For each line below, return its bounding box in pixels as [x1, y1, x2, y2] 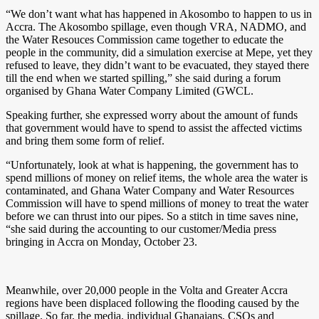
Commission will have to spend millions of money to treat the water [6, 197, 308, 209]
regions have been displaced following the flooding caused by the [6, 296, 299, 309]
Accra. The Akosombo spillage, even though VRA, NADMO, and [6, 20, 306, 33]
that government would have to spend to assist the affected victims [6, 121, 302, 134]
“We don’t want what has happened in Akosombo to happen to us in [6, 7, 312, 20]
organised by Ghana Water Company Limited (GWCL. [6, 84, 253, 97]
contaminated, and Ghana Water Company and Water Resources [6, 184, 294, 197]
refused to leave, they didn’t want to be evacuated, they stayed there [6, 58, 309, 71]
